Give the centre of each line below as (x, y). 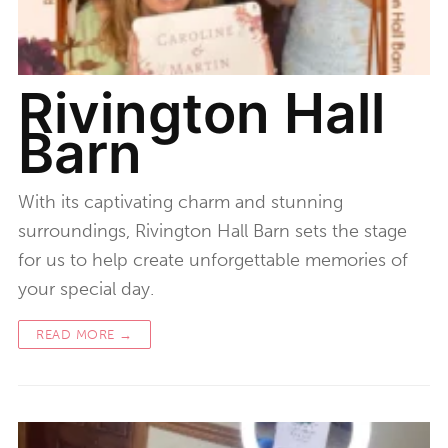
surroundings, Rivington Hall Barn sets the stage (212, 230)
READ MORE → (84, 334)
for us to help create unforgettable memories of (213, 259)
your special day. (86, 288)
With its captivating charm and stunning (180, 201)
